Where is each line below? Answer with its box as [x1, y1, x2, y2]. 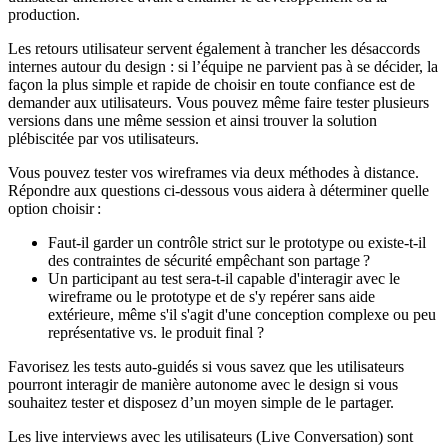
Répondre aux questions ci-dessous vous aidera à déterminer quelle [8, 181, 429, 199]
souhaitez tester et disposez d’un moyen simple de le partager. [8, 393, 394, 411]
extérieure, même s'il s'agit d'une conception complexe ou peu [48, 305, 436, 323]
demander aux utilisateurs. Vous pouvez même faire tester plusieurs [8, 93, 429, 111]
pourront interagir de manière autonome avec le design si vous [8, 375, 398, 393]
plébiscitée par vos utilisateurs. [8, 129, 199, 147]
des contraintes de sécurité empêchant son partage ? [48, 251, 370, 269]
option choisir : [8, 199, 101, 217]
